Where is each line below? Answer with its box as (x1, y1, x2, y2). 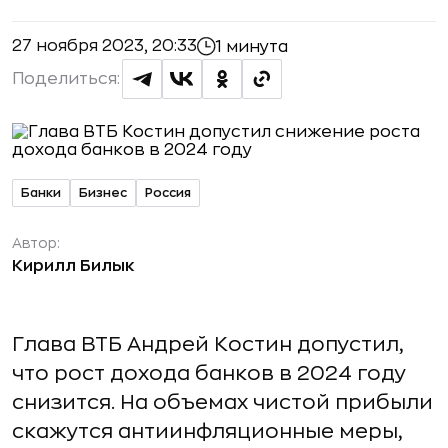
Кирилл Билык (12, 258, 135, 274)
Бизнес (79, 186, 127, 199)
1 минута (216, 38, 288, 55)
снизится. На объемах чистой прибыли (12, 392, 433, 413)
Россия (145, 186, 191, 199)
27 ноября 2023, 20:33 (12, 38, 197, 54)
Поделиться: (12, 71, 120, 87)
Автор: (12, 236, 60, 250)
